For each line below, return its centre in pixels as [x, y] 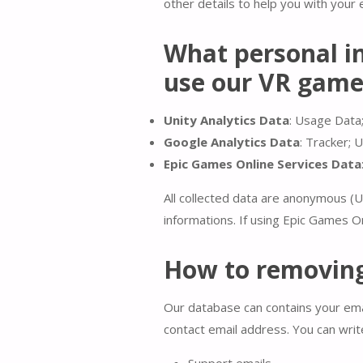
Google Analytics [215, 141]
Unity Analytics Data [226, 120]
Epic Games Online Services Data [262, 163]
